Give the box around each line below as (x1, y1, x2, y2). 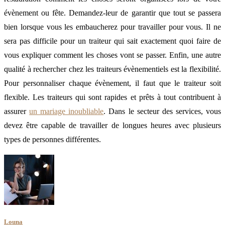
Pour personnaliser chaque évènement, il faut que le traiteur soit (4, 79, 221, 88)
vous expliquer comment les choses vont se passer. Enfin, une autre (4, 51, 221, 60)
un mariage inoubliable (29, 107, 104, 116)
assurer (4, 107, 30, 116)
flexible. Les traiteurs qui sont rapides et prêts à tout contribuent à (4, 93, 221, 102)
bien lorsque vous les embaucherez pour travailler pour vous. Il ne (4, 23, 221, 32)
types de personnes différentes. (4, 135, 101, 144)
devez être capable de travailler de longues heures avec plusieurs (4, 121, 221, 130)
